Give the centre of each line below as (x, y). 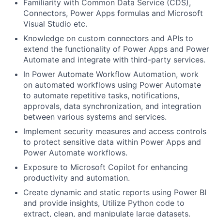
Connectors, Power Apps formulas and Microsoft (113, 13)
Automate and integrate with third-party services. (114, 60)
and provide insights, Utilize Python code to (104, 203)
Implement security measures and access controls (115, 131)
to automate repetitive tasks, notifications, (101, 95)
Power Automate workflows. (75, 153)
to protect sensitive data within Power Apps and (112, 142)
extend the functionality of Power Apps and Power (116, 49)
